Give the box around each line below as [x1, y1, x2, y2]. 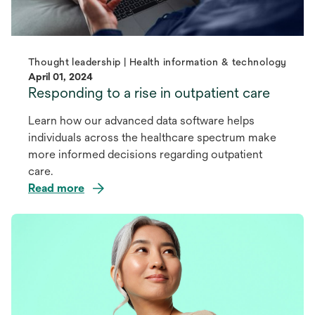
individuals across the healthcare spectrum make [28, 130, 276, 144]
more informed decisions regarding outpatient [28, 147, 262, 161]
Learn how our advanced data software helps [28, 113, 255, 127]
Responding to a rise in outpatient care [28, 84, 270, 101]
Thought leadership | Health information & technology [28, 56, 287, 67]
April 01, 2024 [28, 70, 93, 82]
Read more [28, 181, 84, 195]
